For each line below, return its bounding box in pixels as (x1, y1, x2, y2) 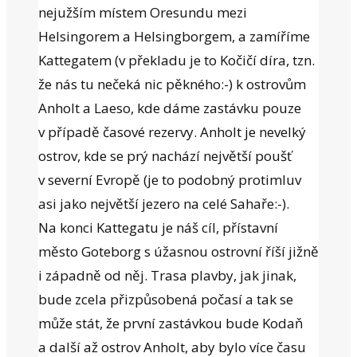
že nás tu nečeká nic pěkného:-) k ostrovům (38, 74, 306, 93)
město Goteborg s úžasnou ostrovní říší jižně (38, 241, 319, 261)
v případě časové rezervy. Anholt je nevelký (38, 122, 306, 141)
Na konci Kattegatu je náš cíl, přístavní (38, 218, 278, 237)
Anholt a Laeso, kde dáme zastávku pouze (38, 98, 301, 117)
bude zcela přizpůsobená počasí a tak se (38, 289, 293, 308)
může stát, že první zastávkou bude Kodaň (38, 313, 303, 332)
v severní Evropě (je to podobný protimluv (38, 170, 301, 189)
